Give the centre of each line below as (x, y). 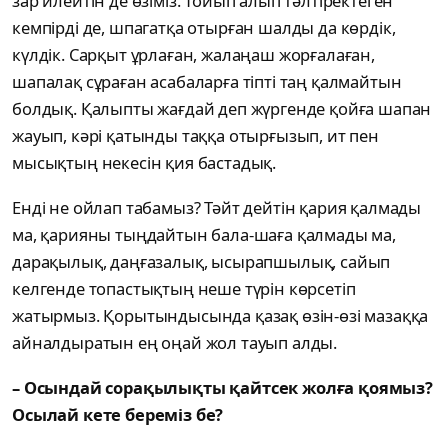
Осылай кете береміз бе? (120, 415)
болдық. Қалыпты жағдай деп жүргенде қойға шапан (222, 109)
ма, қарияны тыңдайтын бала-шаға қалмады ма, (204, 235)
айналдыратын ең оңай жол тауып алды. (176, 343)
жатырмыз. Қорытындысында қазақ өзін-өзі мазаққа (220, 316)
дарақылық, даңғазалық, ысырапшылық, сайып (201, 262)
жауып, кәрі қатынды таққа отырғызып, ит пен (195, 136)
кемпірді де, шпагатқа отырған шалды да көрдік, (204, 28)
